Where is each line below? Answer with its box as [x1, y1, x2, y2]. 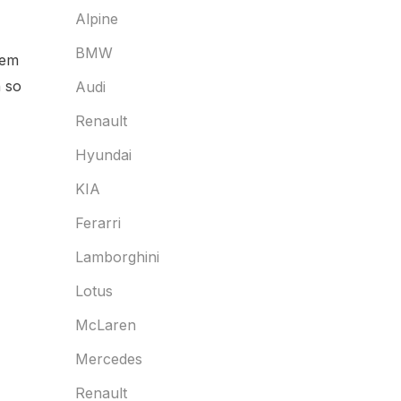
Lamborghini [74, 248, 159, 266]
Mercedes [74, 350, 142, 368]
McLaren [74, 316, 136, 334]
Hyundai [74, 146, 132, 164]
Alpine [74, 10, 118, 28]
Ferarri [74, 214, 121, 232]
